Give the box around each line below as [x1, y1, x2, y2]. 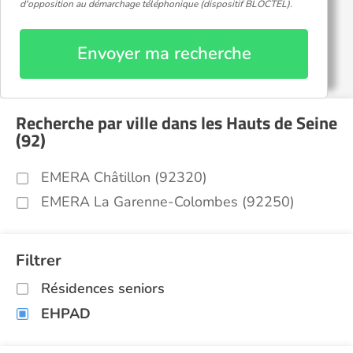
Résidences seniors [41, 279, 165, 298]
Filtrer [16, 250, 61, 271]
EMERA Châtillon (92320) [41, 168, 207, 187]
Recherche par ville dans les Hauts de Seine [16, 110, 337, 136]
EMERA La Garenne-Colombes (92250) [41, 192, 295, 211]
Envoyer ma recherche [76, 42, 251, 65]
